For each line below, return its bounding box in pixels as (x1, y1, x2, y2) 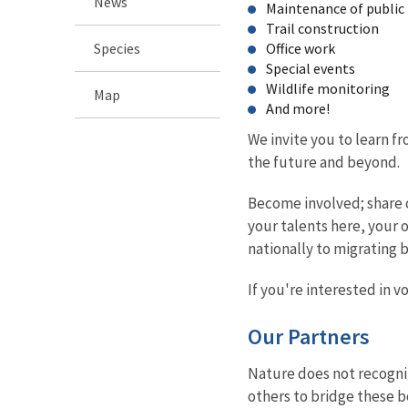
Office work (266, 38, 335, 57)
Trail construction (266, 18, 379, 37)
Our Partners (248, 321, 370, 351)
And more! (266, 98, 330, 117)
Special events (266, 58, 355, 77)
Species (94, 38, 140, 57)
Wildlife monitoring (266, 78, 390, 97)
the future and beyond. (248, 151, 400, 172)
